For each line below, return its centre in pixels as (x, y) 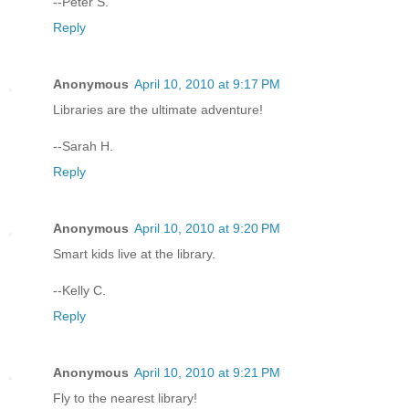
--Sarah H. (83, 147)
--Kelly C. (79, 291)
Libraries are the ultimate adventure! (158, 110)
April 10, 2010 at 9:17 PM (207, 84)
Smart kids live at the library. (134, 254)
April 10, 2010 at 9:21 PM (207, 373)
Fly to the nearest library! (125, 399)
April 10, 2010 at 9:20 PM (207, 229)
